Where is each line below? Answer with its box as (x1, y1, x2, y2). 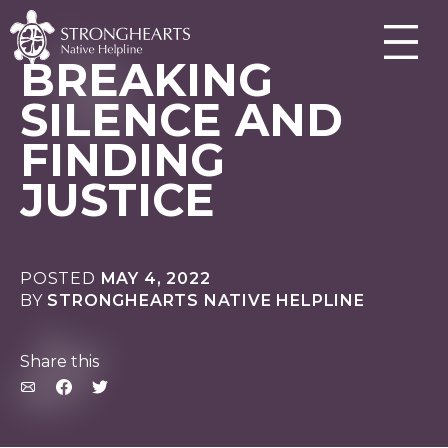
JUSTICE (20, 173, 215, 227)
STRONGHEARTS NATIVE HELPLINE (47, 291, 365, 310)
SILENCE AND (20, 93, 343, 147)
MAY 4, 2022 (100, 269, 211, 288)
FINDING (20, 133, 225, 187)
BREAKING (20, 53, 273, 107)
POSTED (20, 269, 96, 288)
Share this (20, 352, 99, 371)
